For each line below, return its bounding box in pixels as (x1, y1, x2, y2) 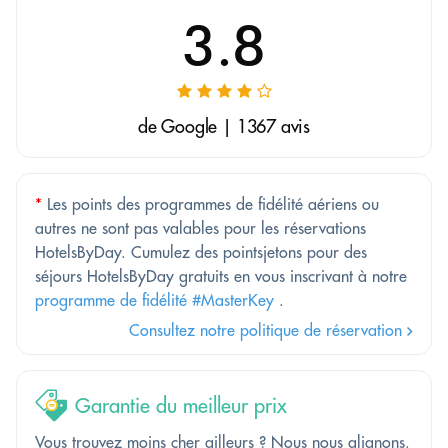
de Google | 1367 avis (137, 115, 311, 139)
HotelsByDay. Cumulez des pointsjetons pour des (35, 242, 367, 263)
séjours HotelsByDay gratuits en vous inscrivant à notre (35, 266, 407, 287)
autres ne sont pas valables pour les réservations (35, 218, 366, 239)
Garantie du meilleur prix (75, 392, 287, 418)
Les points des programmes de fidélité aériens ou (42, 194, 379, 215)
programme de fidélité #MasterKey (35, 290, 274, 311)
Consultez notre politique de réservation (129, 320, 407, 341)
